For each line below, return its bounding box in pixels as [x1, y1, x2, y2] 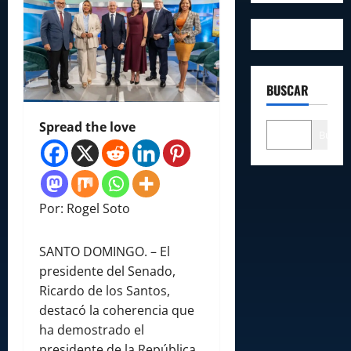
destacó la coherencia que [39, 302, 194, 320]
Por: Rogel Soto [39, 200, 130, 218]
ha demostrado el [39, 321, 144, 339]
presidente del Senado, [39, 262, 175, 280]
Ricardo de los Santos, [39, 282, 170, 300]
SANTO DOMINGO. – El [39, 243, 170, 261]
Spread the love [39, 118, 136, 136]
